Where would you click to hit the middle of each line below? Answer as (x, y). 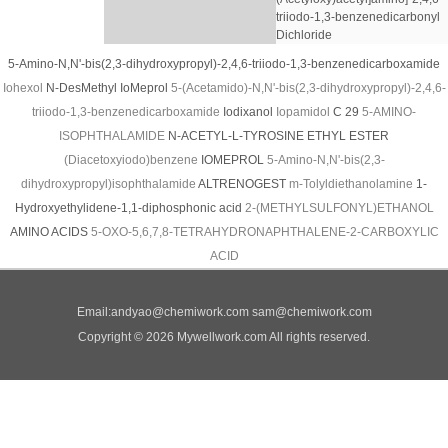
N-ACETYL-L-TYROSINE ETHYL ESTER (278, 136)
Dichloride (304, 35)
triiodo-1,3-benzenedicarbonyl (358, 17)
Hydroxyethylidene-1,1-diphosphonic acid (129, 208)
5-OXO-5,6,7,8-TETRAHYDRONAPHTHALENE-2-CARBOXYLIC (264, 232)
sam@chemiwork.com (311, 312)
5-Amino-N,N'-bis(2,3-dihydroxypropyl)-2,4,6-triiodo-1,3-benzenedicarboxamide (224, 64)
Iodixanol (248, 112)
